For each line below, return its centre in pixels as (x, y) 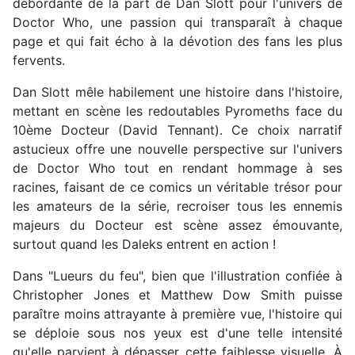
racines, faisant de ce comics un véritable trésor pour (177, 187)
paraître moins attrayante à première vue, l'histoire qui (177, 313)
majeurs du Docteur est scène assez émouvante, (177, 225)
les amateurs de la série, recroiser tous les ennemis (177, 206)
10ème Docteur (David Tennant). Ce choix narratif (177, 130)
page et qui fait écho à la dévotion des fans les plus (177, 41)
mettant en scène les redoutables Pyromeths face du (177, 111)
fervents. (39, 60)
